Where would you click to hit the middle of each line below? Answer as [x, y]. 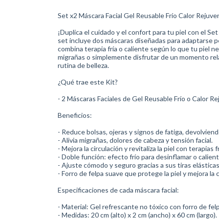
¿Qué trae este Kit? [88, 82]
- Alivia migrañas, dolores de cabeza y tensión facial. [135, 140]
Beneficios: [75, 115]
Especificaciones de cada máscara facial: [118, 190]
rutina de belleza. [83, 65]
